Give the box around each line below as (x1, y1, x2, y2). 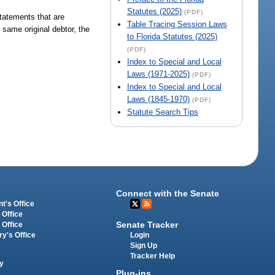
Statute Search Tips (126, 107, 198, 117)
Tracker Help (130, 252, 176, 260)
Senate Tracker (116, 219, 179, 230)
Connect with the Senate (116, 188, 220, 199)
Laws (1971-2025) (126, 69, 190, 79)
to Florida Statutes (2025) (126, 32, 217, 42)
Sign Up (130, 241, 158, 249)
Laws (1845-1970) (126, 95, 190, 104)
